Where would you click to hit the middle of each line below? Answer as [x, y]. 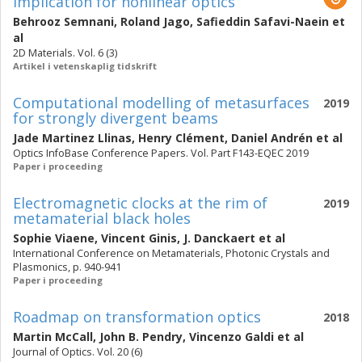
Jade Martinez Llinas [72, 138]
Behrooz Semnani [63, 21]
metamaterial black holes [102, 218]
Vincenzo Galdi [232, 337]
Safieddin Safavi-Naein [263, 21]
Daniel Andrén [272, 138]
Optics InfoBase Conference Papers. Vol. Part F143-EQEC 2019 [161, 153]
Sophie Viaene [54, 238]
